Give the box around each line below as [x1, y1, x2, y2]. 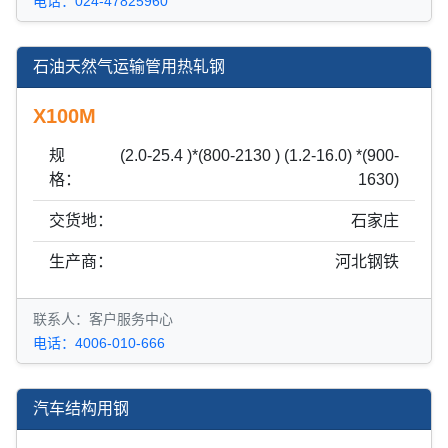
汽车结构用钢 [33, 399, 129, 417]
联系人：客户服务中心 [33, 310, 173, 327]
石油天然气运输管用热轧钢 [33, 57, 225, 75]
